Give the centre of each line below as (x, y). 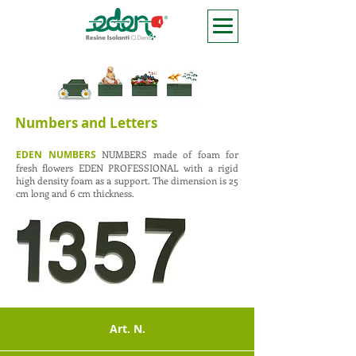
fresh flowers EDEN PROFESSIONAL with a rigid (127, 168)
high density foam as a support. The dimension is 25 (127, 180)
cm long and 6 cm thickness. (76, 193)
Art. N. (127, 329)
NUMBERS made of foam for (170, 154)
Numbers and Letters (86, 123)
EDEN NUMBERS (56, 155)
